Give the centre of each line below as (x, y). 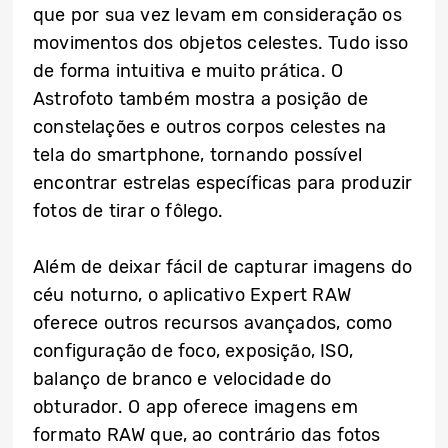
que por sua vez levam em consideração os (217, 15)
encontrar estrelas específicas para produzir (223, 183)
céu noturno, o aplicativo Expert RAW (192, 295)
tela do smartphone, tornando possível (197, 155)
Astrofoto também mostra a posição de (200, 99)
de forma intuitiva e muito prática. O (188, 71)
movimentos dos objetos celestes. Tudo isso (220, 43)
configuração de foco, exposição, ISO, (193, 351)
